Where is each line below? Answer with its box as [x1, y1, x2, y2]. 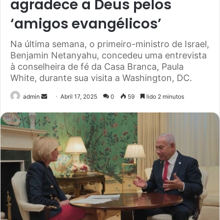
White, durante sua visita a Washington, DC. [10, 73, 192, 83]
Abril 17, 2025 [60, 93, 97, 101]
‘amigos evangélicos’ [10, 14, 162, 34]
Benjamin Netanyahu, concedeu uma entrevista [10, 50, 207, 61]
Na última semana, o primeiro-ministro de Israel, [10, 39, 209, 50]
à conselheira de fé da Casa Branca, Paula [10, 61, 184, 72]
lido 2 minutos [145, 93, 184, 101]
